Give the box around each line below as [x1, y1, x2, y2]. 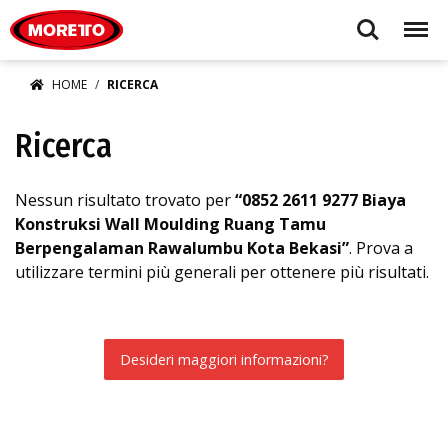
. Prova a [349, 237, 413, 259]
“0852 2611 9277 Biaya [235, 189, 406, 211]
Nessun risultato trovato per [15, 189, 235, 211]
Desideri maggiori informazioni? [119, 349, 329, 369]
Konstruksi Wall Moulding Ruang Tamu [15, 213, 326, 235]
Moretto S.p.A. [122, 2, 211, 21]
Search [346, 11, 390, 30]
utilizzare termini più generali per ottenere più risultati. [15, 261, 429, 283]
